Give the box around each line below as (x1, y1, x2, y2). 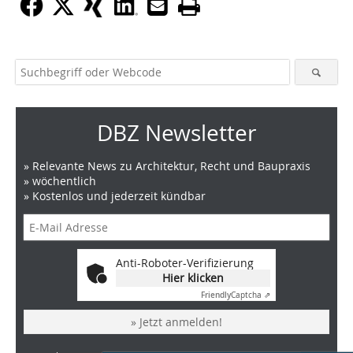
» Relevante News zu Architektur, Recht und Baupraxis (24, 158, 310, 174)
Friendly (201, 290, 231, 301)
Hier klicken (162, 270, 224, 286)
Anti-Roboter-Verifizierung (116, 255, 254, 271)
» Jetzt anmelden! (131, 314, 222, 330)
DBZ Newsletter (97, 118, 256, 148)
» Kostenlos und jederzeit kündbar (24, 188, 206, 204)
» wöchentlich (24, 173, 96, 189)
